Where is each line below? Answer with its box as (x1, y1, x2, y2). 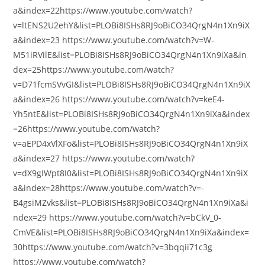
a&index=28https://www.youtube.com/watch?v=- (13, 182, 205, 193)
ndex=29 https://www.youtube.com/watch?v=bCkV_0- (13, 212, 222, 223)
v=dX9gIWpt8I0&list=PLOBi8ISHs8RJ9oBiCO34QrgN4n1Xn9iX (13, 167, 248, 179)
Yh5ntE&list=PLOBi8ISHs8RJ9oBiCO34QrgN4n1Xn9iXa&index (13, 108, 250, 119)
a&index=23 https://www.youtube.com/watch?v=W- (13, 34, 215, 46)
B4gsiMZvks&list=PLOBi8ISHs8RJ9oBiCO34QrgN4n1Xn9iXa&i (13, 197, 249, 208)
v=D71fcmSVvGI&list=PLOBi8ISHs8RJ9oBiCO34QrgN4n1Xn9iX (13, 79, 251, 90)
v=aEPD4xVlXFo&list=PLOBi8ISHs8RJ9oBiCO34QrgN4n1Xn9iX (13, 138, 248, 149)
